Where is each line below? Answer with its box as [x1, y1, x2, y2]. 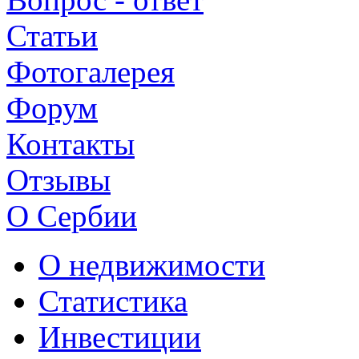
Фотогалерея [6, 54, 175, 90]
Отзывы [6, 163, 111, 198]
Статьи [6, 18, 98, 54]
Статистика [38, 284, 188, 319]
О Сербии [6, 199, 137, 234]
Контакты [6, 127, 135, 162]
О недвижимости [38, 248, 265, 283]
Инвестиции [38, 320, 201, 355]
